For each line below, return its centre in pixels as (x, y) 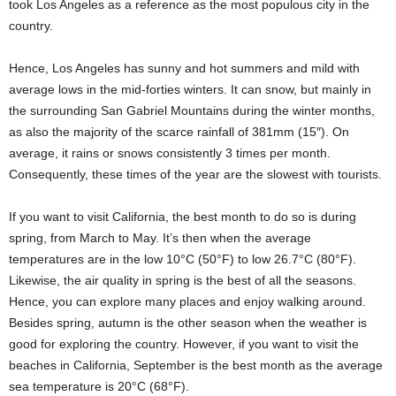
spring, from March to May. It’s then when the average (160, 238)
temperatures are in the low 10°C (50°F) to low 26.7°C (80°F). (183, 259)
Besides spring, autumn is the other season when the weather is (188, 323)
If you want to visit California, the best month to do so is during (183, 217)
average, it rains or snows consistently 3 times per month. (170, 153)
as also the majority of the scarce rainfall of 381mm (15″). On (179, 132)
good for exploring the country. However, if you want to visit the (184, 344)
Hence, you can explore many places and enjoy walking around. (187, 302)
